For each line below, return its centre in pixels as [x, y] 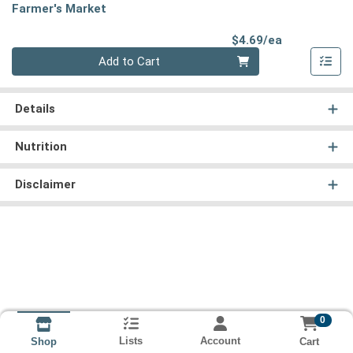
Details [35, 109]
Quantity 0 [38, 56]
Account [220, 341]
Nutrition [41, 147]
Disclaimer [45, 185]
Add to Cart [130, 62]
